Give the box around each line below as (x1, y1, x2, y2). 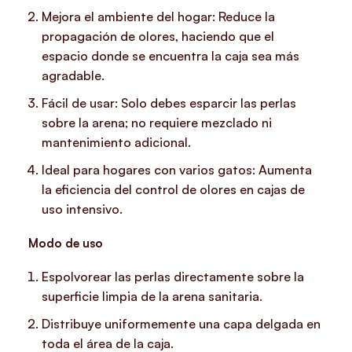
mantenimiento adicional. (42, 134, 192, 150)
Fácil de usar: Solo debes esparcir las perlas (42, 94, 297, 111)
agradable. (42, 67, 105, 83)
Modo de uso (28, 235, 104, 251)
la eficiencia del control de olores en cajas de (42, 181, 306, 197)
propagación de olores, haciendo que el (42, 27, 275, 44)
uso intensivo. (42, 200, 123, 217)
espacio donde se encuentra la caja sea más (42, 47, 300, 64)
